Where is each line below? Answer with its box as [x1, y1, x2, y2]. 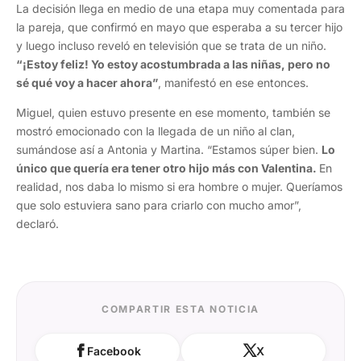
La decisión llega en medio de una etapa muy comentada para [16, 2, 345, 15]
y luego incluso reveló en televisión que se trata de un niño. [16, 39, 326, 52]
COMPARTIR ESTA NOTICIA [102, 303, 259, 315]
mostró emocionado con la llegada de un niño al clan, [16, 124, 295, 138]
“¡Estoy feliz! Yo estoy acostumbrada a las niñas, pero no [16, 57, 330, 71]
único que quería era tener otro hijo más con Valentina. [16, 161, 319, 175]
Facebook [87, 343, 141, 358]
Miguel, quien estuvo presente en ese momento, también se [16, 106, 330, 119]
